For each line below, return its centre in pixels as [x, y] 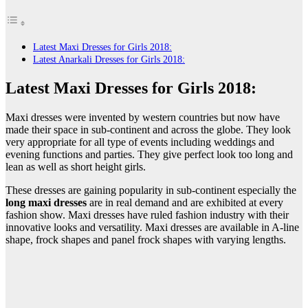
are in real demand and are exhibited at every [185, 202]
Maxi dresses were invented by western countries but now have [143, 117]
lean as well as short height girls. [76, 166]
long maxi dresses [46, 202]
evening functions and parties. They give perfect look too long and [149, 154]
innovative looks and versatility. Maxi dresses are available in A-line [152, 227]
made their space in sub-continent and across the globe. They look [148, 129]
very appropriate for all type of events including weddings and [140, 142]
